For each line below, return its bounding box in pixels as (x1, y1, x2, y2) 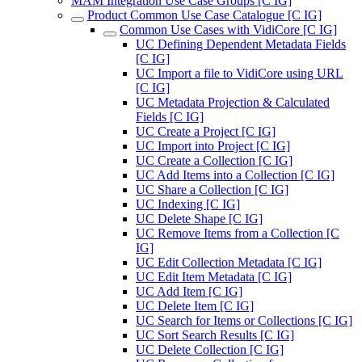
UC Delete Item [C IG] (136, 299, 254, 313)
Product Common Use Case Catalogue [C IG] (87, 8, 322, 22)
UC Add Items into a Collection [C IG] (136, 168, 335, 182)
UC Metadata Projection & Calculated (136, 95, 330, 109)
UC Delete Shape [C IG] (136, 212, 263, 225)
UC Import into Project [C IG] (136, 139, 290, 153)
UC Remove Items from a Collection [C (136, 226, 339, 240)
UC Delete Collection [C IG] (136, 343, 284, 356)
